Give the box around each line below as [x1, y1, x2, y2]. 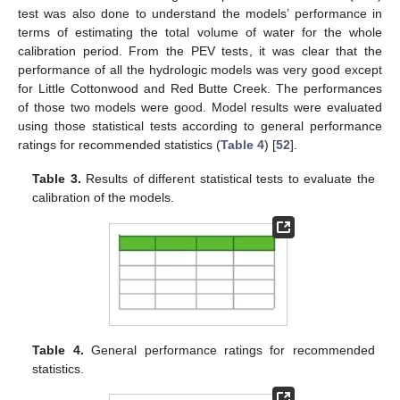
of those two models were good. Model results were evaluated [18, 100, 382, 115]
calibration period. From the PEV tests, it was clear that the [18, 44, 382, 59]
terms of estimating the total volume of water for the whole [18, 25, 382, 40]
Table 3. [32, 171, 81, 187]
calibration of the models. [32, 190, 175, 205]
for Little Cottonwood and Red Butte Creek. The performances [18, 81, 382, 96]
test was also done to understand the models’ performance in [18, 6, 382, 21]
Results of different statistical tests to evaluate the [80, 171, 375, 187]
